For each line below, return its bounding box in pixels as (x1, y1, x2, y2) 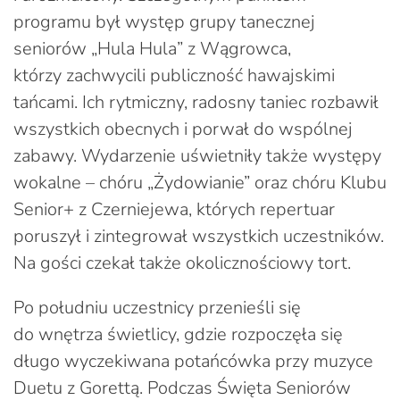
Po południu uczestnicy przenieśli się (13, 295, 301, 320)
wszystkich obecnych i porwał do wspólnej (13, 116, 353, 141)
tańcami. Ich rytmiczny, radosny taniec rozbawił (13, 89, 379, 114)
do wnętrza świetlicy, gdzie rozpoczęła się (13, 321, 343, 346)
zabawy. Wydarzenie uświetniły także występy (13, 143, 381, 168)
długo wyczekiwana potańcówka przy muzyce (13, 348, 373, 373)
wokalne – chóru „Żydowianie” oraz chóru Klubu (13, 170, 387, 195)
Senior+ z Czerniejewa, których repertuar (13, 196, 335, 221)
